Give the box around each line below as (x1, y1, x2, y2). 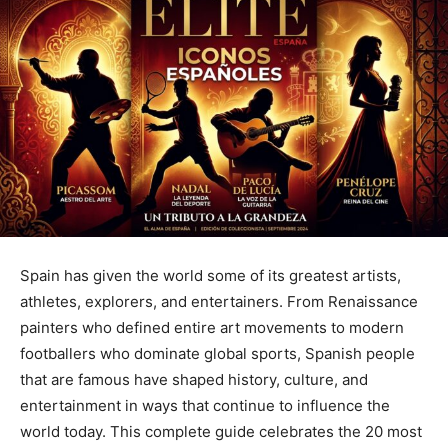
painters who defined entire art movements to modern (20, 317, 404, 337)
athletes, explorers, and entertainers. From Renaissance (20, 291, 418, 311)
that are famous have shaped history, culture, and (20, 369, 368, 389)
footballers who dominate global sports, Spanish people (20, 343, 415, 363)
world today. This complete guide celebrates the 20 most (20, 421, 422, 441)
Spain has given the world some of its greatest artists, (20, 265, 401, 285)
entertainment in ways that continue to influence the (20, 395, 390, 415)
